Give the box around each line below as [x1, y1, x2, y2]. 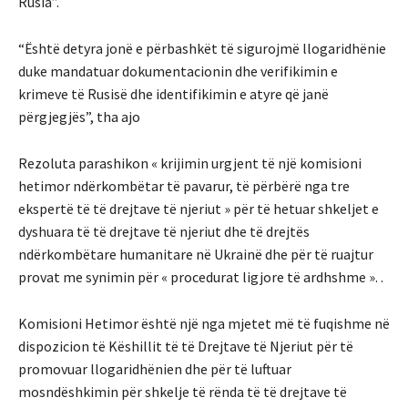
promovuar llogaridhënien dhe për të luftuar [18, 360, 291, 379]
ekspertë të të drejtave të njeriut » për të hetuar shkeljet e [18, 199, 379, 219]
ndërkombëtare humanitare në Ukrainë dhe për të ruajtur [18, 245, 373, 264]
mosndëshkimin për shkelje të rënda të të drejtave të [18, 382, 347, 402]
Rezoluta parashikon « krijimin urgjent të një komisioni [18, 154, 362, 173]
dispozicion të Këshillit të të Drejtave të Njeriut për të [18, 337, 353, 356]
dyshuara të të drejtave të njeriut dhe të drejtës [18, 222, 310, 241]
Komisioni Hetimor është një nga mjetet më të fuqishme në [18, 314, 390, 333]
